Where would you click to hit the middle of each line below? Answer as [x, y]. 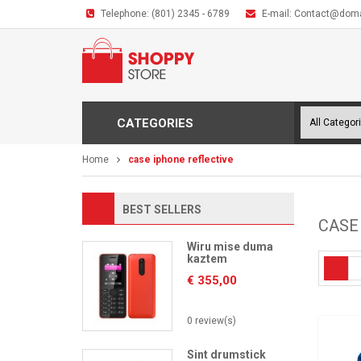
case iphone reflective [181, 160]
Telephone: [126, 14]
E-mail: [278, 14]
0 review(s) [212, 321]
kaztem [207, 259]
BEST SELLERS [162, 210]
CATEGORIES [155, 123]
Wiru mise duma [230, 247]
